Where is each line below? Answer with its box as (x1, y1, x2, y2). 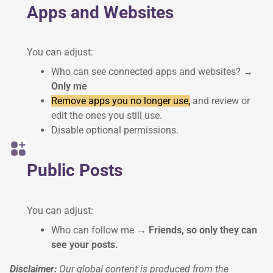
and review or (190, 95, 250, 107)
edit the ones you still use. (51, 110, 162, 122)
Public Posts (27, 160, 122, 181)
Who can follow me (51, 224, 136, 236)
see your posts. (51, 238, 118, 250)
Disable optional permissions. (51, 124, 179, 136)
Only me (51, 80, 87, 93)
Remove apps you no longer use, (51, 95, 190, 107)
